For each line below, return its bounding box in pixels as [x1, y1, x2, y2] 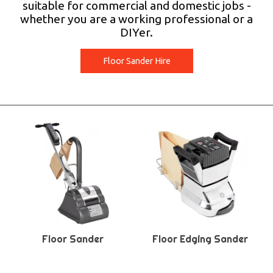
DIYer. [120, 26, 153, 39]
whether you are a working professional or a [20, 12, 253, 26]
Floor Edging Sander [152, 233, 248, 246]
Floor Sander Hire [102, 56, 171, 66]
